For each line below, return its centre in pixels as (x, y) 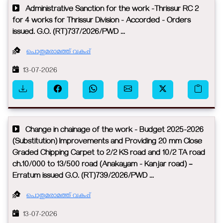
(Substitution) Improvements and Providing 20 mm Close (107, 143)
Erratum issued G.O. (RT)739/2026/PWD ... (83, 177)
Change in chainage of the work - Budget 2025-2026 (111, 131)
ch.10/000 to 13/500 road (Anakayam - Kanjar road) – (103, 166)
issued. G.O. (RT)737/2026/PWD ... (69, 33)
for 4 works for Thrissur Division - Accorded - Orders (102, 22)
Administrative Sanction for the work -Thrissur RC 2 (109, 10)
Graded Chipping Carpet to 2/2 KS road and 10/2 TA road (109, 154)
